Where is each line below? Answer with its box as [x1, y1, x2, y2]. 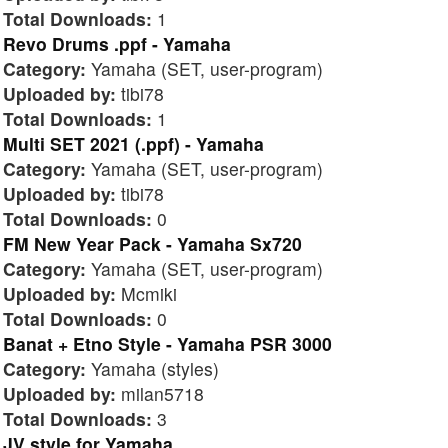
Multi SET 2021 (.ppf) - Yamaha [3, 130, 264, 156]
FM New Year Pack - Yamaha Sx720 [3, 230, 302, 256]
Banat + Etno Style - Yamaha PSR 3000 [3, 330, 332, 356]
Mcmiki [116, 280, 177, 306]
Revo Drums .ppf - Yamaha [3, 30, 231, 56]
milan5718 [116, 380, 204, 406]
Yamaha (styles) [86, 355, 219, 381]
